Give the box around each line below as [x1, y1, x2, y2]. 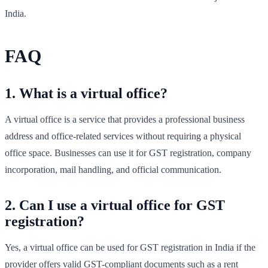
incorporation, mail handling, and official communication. [5, 164, 221, 175]
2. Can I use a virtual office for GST [5, 197, 225, 213]
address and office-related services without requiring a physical [5, 130, 241, 141]
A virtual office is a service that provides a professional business [5, 114, 245, 124]
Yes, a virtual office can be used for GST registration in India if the [5, 242, 255, 252]
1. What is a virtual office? [5, 85, 167, 101]
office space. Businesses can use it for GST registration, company [5, 147, 251, 158]
